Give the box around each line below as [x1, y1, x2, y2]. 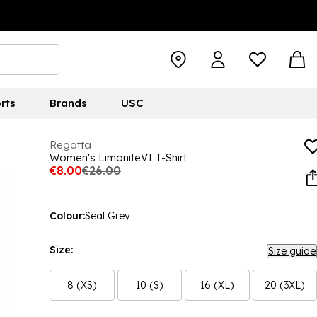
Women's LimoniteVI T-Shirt [50, 151, 187, 164]
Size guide [268, 245, 316, 258]
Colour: [50, 209, 85, 222]
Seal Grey [85, 209, 130, 222]
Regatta [50, 138, 91, 151]
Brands [49, 96, 87, 110]
